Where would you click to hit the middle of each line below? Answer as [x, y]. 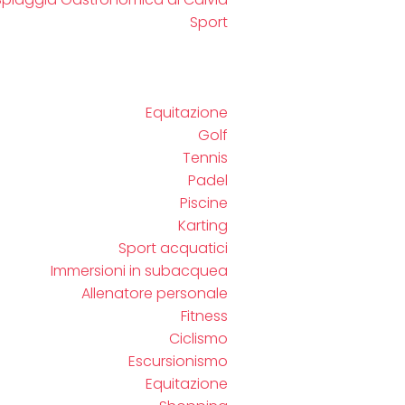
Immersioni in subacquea [139, 271]
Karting [203, 226]
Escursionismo [178, 361]
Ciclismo [198, 339]
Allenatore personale [155, 293]
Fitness [204, 316]
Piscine [204, 203]
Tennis [205, 158]
